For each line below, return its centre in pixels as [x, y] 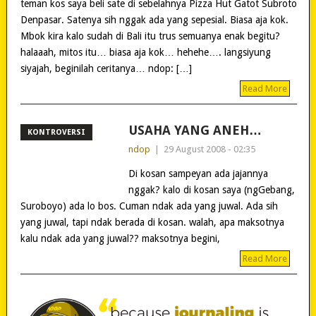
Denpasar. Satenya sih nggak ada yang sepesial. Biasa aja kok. [154, 19]
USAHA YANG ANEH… [195, 130]
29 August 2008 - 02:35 [209, 149]
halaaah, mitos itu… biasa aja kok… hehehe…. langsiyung [145, 52]
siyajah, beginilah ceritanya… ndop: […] [106, 68]
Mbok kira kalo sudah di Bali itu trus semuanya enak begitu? [150, 36]
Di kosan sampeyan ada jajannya [198, 173]
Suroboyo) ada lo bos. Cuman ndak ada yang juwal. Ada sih [149, 206]
